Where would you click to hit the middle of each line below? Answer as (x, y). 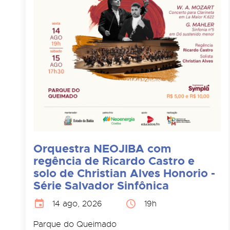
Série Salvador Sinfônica (101, 185)
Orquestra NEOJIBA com (102, 148)
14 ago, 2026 (77, 204)
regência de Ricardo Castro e (114, 161)
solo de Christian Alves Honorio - (124, 173)
